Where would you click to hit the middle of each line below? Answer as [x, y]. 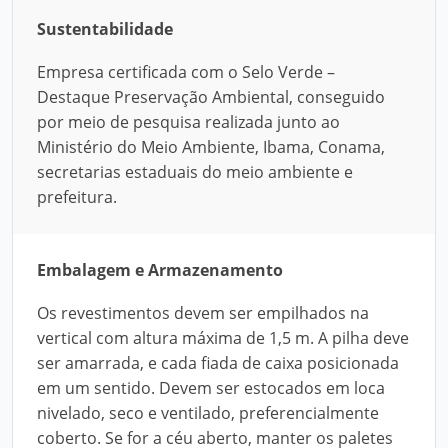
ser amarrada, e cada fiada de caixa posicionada [218, 363]
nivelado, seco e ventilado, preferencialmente [208, 413]
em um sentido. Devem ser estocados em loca [211, 388]
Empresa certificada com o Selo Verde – [186, 72]
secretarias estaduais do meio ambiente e [195, 172]
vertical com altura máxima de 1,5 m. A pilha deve [223, 338]
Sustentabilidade [105, 29]
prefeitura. [77, 197]
